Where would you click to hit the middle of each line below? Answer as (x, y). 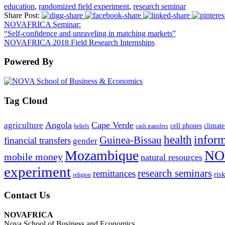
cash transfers (152, 126)
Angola (59, 125)
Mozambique (102, 156)
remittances (114, 174)
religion (82, 175)
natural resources (172, 157)
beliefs (82, 126)
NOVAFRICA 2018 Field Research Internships (79, 42)
